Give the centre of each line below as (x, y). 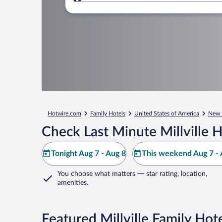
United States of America (167, 113)
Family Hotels (108, 113)
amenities (72, 183)
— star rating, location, (171, 174)
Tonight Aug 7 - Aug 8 (88, 154)
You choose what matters (96, 174)
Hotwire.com (64, 113)
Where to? (111, 6)
